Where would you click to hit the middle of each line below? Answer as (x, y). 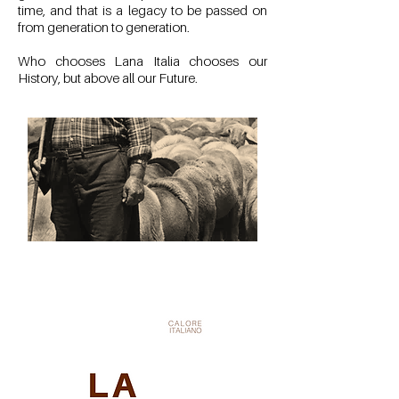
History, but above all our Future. (108, 77)
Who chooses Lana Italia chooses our (142, 60)
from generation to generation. (104, 26)
